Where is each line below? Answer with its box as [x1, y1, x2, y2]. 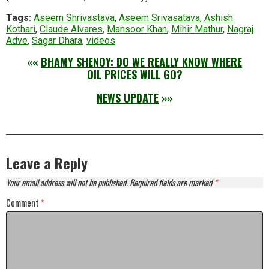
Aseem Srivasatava [119, 11, 200, 23]
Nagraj [227, 23, 253, 35]
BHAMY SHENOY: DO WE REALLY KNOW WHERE [41, 53, 242, 70]
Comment [6, 196, 41, 209]
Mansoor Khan [107, 23, 167, 35]
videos [86, 34, 115, 46]
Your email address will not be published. [6, 175, 128, 189]
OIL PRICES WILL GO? [86, 66, 183, 82]
